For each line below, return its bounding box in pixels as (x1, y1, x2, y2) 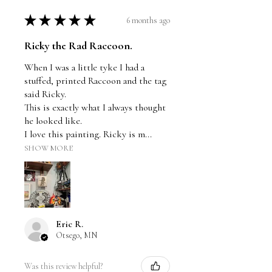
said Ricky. (24, 88, 66, 101)
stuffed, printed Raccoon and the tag (24, 75, 166, 87)
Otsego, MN (56, 230, 97, 241)
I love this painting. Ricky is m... (24, 128, 152, 141)
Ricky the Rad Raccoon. (24, 39, 132, 53)
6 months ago (126, 15, 170, 25)
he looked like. (24, 115, 82, 127)
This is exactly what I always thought (24, 101, 166, 114)
